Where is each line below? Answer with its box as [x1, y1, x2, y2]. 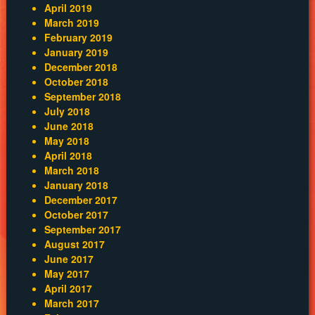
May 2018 [44, 133, 89, 148]
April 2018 [44, 148, 92, 162]
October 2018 [44, 74, 108, 89]
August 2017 [44, 236, 105, 251]
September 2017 [44, 221, 121, 236]
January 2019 [44, 44, 108, 59]
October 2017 [44, 207, 108, 221]
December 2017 [44, 192, 117, 207]
